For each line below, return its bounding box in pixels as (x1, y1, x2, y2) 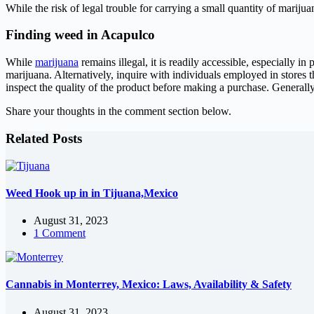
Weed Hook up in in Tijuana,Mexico (6, 186, 178, 199)
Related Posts (6, 130, 82, 146)
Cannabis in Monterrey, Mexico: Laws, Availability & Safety (6, 278, 292, 291)
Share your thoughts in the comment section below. (6, 105, 231, 118)
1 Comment (34, 227, 86, 240)
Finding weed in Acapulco (6, 27, 155, 43)
